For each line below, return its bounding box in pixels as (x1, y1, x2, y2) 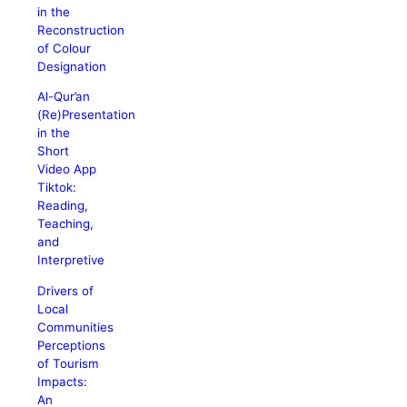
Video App (37, 162, 97, 177)
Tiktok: (37, 180, 77, 195)
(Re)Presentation (37, 107, 136, 123)
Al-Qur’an (37, 89, 91, 104)
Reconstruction (37, 22, 125, 37)
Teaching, (37, 216, 94, 232)
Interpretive (37, 253, 105, 268)
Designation (37, 58, 107, 74)
